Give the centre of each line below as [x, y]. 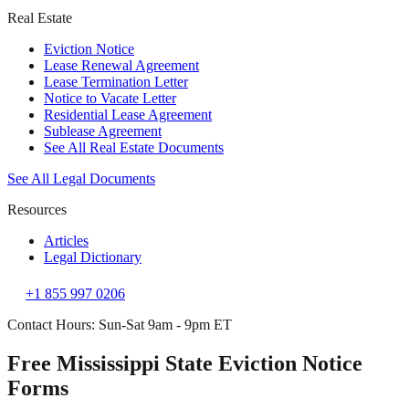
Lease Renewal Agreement [121, 65]
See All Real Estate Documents [134, 147]
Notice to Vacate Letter [110, 98]
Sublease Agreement [103, 131]
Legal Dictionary [93, 257]
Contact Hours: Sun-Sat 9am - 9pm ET [120, 325]
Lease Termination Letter [116, 82]
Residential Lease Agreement [128, 115]
